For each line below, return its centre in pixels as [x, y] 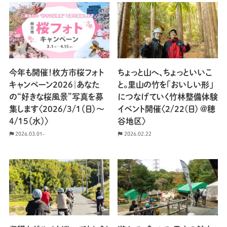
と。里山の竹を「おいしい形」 [166, 85]
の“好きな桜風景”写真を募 [56, 97]
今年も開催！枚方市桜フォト [56, 73]
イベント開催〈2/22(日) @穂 [167, 109]
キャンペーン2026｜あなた [54, 85]
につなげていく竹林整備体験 [168, 97]
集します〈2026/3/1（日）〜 [57, 109]
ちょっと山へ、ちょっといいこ [165, 73]
